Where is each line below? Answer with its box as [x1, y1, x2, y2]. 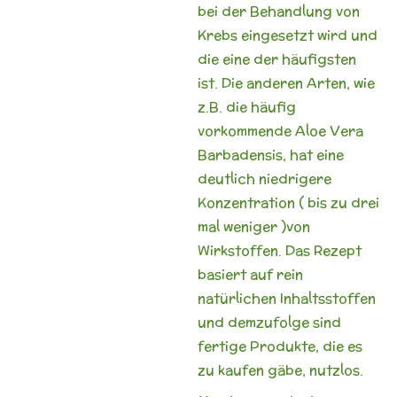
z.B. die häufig [197, 97, 296, 116]
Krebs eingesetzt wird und [197, 26, 378, 44]
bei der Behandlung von [197, 2, 360, 20]
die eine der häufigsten [197, 50, 356, 68]
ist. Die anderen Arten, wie [197, 74, 375, 92]
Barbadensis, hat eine [197, 145, 344, 164]
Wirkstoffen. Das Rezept [197, 241, 362, 260]
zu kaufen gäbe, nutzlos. [197, 361, 363, 379]
